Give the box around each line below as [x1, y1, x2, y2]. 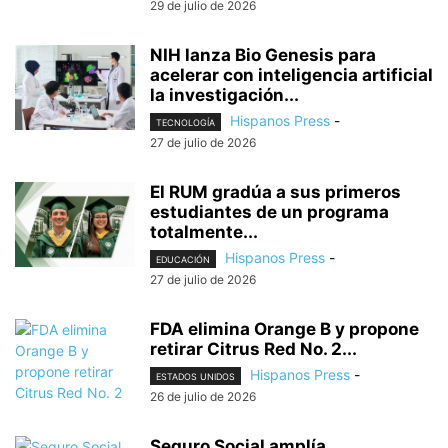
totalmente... [150, 221, 258, 242]
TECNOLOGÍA [156, 116, 215, 128]
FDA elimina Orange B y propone [150, 318, 419, 339]
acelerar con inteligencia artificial [150, 64, 433, 85]
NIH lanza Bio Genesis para [150, 44, 376, 65]
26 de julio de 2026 [150, 389, 256, 405]
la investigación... [150, 84, 299, 105]
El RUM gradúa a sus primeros [150, 181, 401, 202]
